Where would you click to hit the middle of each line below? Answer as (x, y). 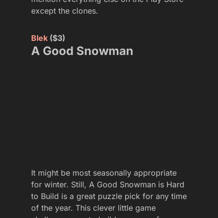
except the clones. (65, 10)
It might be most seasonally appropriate (104, 173)
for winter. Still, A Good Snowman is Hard (108, 184)
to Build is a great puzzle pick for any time (109, 196)
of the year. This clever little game (93, 208)
